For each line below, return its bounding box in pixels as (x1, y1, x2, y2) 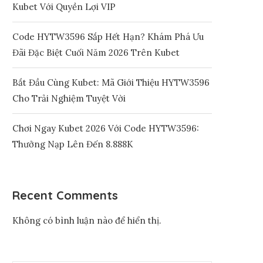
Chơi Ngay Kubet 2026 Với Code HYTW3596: (12, 123, 199, 134)
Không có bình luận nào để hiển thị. (12, 215, 161, 226)
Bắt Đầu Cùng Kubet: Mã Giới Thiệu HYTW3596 (12, 77, 210, 88)
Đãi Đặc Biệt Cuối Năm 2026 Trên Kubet (12, 47, 180, 58)
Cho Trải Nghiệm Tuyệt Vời (12, 93, 126, 104)
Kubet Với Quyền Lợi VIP (12, 1, 116, 12)
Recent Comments (12, 188, 118, 203)
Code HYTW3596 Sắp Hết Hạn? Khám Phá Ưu (12, 31, 204, 42)
